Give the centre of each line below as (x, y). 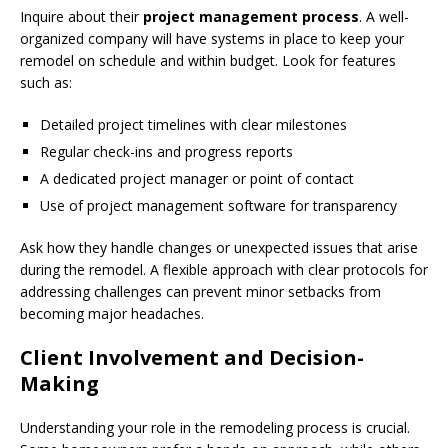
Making (59, 383)
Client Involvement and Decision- (192, 357)
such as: (46, 82)
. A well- (384, 16)
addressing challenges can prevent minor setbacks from (200, 291)
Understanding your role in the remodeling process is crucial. (215, 427)
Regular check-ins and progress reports (166, 151)
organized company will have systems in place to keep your (212, 38)
